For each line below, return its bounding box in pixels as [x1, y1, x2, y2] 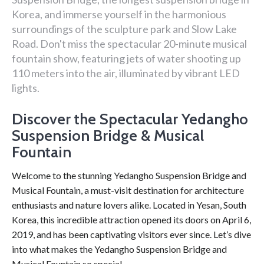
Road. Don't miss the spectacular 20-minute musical [12, 37, 247, 50]
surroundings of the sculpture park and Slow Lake [12, 22, 237, 35]
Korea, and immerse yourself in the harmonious [12, 8, 226, 21]
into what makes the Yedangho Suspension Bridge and [12, 243, 227, 255]
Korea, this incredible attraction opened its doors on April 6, [12, 214, 251, 225]
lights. [12, 81, 39, 94]
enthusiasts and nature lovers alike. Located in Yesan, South [12, 199, 246, 210]
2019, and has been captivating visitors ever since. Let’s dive [12, 229, 251, 240]
